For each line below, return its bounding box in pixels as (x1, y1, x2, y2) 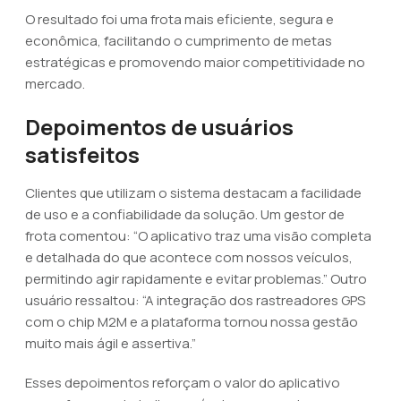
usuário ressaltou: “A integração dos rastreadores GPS (25, 291, 365, 310)
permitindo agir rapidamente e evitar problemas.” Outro (25, 269, 367, 288)
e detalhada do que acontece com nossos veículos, (25, 248, 353, 267)
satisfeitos (25, 140, 140, 169)
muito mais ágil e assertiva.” (25, 334, 196, 353)
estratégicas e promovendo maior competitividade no (25, 53, 365, 72)
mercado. (25, 74, 85, 93)
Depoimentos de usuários (25, 112, 294, 141)
